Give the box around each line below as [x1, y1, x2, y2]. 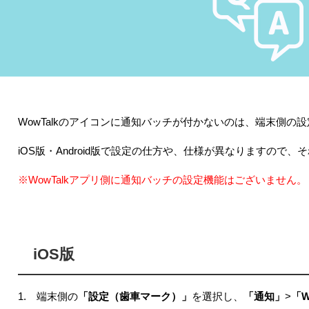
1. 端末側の [18, 291, 78, 302]
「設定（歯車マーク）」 [78, 291, 192, 302]
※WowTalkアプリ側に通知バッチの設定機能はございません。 [18, 175, 307, 186]
